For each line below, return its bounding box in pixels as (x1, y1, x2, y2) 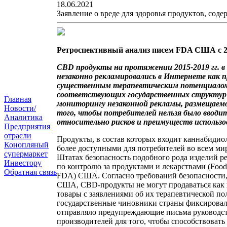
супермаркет (4, 149, 48, 158)
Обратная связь (4, 168, 57, 176)
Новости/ (4, 104, 36, 112)
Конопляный (4, 140, 49, 149)
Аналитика (4, 113, 43, 122)
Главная (4, 95, 31, 103)
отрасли (4, 131, 31, 140)
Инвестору (4, 159, 42, 167)
